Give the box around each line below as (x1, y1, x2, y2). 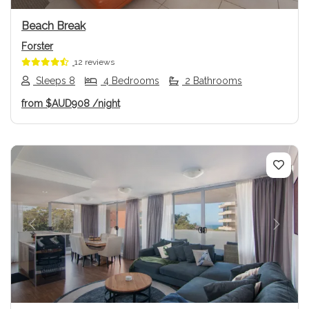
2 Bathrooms (182, 74, 242, 86)
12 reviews (74, 57, 114, 68)
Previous (31, 225, 78, 239)
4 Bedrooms (101, 74, 159, 86)
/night (92, 97, 120, 109)
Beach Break (21, 19, 86, 33)
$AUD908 (43, 97, 92, 109)
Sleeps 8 (33, 74, 75, 86)
